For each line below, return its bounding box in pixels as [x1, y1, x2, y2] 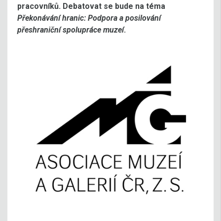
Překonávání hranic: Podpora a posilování [17, 13, 161, 23]
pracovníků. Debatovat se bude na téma [17, 1, 165, 11]
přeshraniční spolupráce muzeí [17, 25, 124, 35]
